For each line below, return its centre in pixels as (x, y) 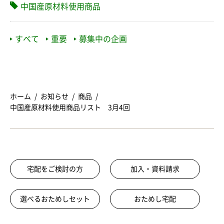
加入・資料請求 (155, 169)
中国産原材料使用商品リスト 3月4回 (70, 108)
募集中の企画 (103, 39)
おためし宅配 (155, 199)
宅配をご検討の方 (55, 169)
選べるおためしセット (55, 199)
